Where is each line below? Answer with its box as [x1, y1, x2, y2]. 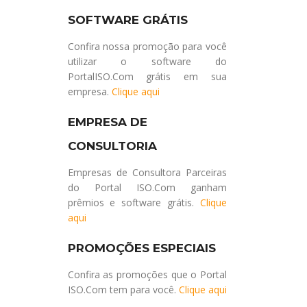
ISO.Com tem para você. [67, 282, 179, 296]
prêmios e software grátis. [67, 195, 200, 209]
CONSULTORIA [67, 138, 157, 153]
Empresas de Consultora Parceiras [67, 165, 227, 179]
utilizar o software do [67, 54, 227, 68]
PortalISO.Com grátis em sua [67, 69, 227, 83]
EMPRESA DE [67, 114, 147, 129]
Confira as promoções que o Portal [67, 267, 227, 281]
